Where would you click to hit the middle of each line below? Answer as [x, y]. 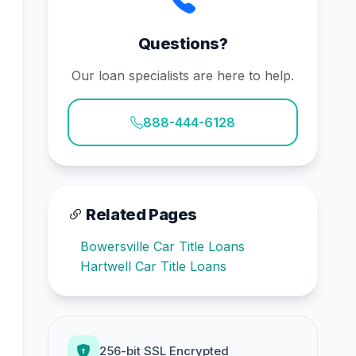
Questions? [183, 44]
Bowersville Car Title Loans [163, 246]
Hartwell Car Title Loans [153, 266]
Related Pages [140, 215]
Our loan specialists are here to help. [183, 75]
